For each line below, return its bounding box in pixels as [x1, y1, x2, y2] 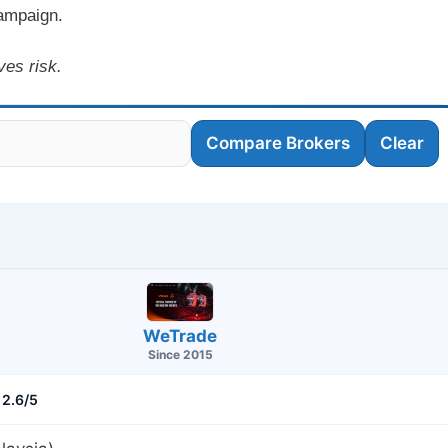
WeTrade [143, 326, 217, 347]
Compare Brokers [205, 133, 350, 154]
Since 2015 [147, 347, 213, 363]
